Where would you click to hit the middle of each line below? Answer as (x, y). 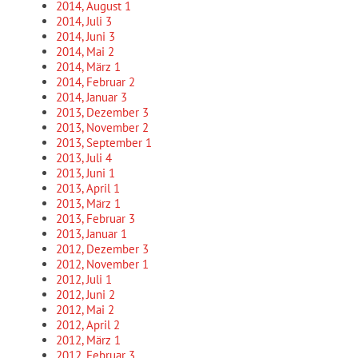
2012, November (99, 264)
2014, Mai (82, 52)
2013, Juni (82, 173)
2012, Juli (81, 279)
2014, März (85, 67)
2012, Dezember (99, 249)
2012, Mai (82, 310)
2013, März (85, 203)
